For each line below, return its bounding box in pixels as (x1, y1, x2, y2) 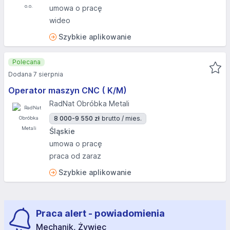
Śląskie (49, 127, 75, 136)
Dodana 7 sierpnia (8, 70, 63, 78)
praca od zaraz (49, 151, 101, 160)
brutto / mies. (102, 114, 142, 122)
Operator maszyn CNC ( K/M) (8, 85, 127, 95)
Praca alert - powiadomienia (36, 208, 165, 219)
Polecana (12, 58, 41, 66)
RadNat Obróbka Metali (49, 99, 129, 108)
